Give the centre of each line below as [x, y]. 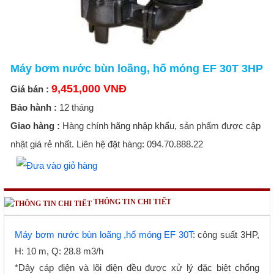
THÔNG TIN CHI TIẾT [131, 202]
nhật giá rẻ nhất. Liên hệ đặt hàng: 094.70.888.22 [106, 144]
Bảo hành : [33, 108]
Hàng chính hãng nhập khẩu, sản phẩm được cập [160, 126]
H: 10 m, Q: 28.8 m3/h [59, 251]
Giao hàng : [35, 126]
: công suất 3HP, [226, 235]
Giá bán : [29, 89]
